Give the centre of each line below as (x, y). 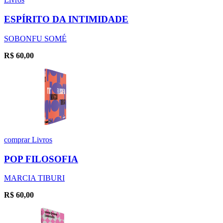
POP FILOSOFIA (41, 159)
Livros (42, 139)
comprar (18, 139)
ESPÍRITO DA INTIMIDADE (66, 19)
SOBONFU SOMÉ (35, 38)
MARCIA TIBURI (34, 178)
